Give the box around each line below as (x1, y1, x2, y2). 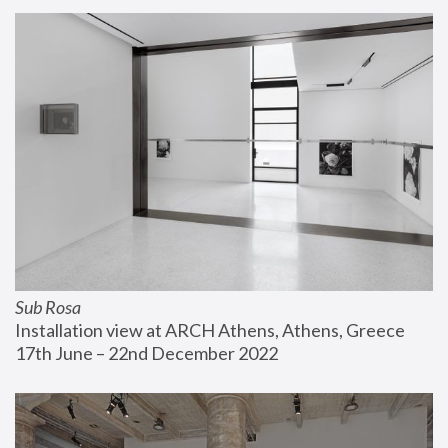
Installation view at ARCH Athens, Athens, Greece (15, 319, 405, 342)
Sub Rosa (15, 296, 81, 319)
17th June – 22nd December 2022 (15, 342, 278, 365)
